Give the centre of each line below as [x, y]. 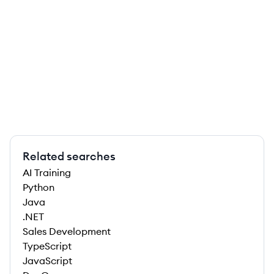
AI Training [47, 172]
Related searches [69, 156]
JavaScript [47, 261]
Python [39, 187]
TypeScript [47, 246]
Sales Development [67, 231]
